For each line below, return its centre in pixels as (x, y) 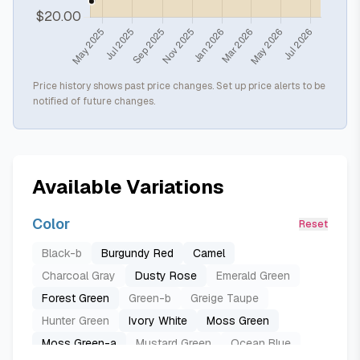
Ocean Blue (261, 343)
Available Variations (128, 187)
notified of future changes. (94, 101)
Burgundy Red (137, 253)
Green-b (150, 298)
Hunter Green (76, 321)
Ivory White (158, 321)
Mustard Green (174, 343)
